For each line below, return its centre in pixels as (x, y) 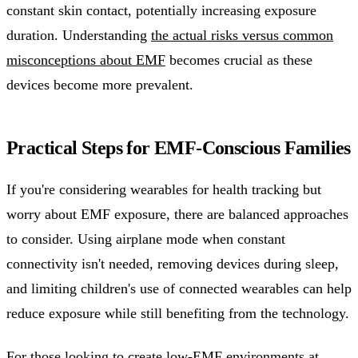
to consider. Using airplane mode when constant (146, 239)
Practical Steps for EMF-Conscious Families (179, 147)
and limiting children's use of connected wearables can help (179, 289)
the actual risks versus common (242, 35)
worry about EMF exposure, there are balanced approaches (177, 215)
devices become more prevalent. (100, 84)
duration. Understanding (79, 35)
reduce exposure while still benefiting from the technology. (178, 314)
